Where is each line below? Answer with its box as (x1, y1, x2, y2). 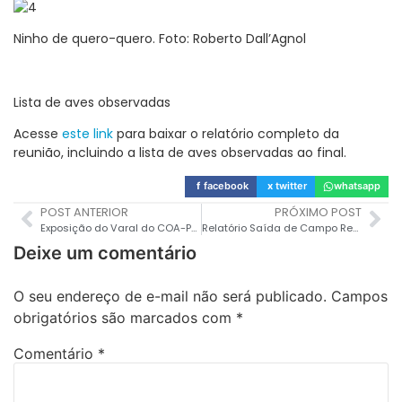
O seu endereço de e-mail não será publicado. (13, 286, 327, 305)
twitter (275, 179, 307, 193)
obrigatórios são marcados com (13, 308, 236, 327)
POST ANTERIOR (40, 204, 128, 220)
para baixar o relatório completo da (113, 125, 339, 144)
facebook (204, 179, 249, 193)
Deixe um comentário (13, 241, 197, 264)
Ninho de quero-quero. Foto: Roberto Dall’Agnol (13, 30, 306, 48)
